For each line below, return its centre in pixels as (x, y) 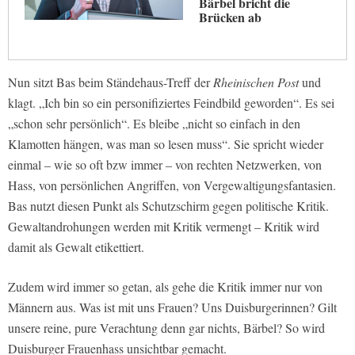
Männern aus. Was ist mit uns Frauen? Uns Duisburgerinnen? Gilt (172, 307)
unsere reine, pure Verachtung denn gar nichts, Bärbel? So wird (166, 328)
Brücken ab (230, 17)
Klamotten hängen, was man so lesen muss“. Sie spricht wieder (166, 144)
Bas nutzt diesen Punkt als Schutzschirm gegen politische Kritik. (168, 206)
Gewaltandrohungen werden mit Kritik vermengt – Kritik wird (164, 227)
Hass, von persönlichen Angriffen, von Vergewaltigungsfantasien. (172, 185)
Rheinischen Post (256, 82)
